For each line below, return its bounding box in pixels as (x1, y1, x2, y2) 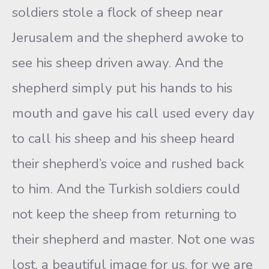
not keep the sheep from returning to (12, 205, 237, 223)
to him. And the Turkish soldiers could (12, 180, 240, 198)
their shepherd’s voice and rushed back (12, 154, 244, 173)
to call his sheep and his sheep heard (12, 129, 235, 148)
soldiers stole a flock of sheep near (12, 3, 223, 22)
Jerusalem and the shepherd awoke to (12, 28, 244, 47)
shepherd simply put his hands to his (12, 79, 232, 97)
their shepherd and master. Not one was (12, 230, 255, 249)
